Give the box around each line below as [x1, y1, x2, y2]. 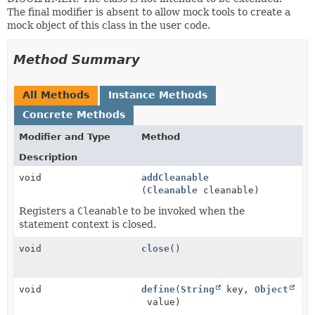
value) [141, 297, 181, 307]
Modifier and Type [19, 131, 110, 142]
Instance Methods [108, 89, 207, 101]
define [141, 284, 176, 295]
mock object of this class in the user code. [7, 20, 210, 31]
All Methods [22, 89, 89, 101]
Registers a [19, 205, 77, 217]
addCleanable [141, 172, 210, 183]
